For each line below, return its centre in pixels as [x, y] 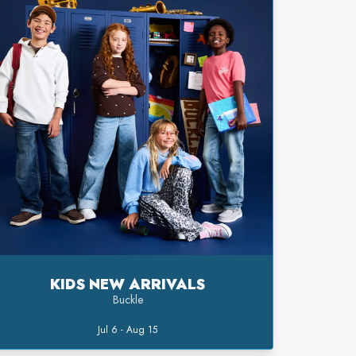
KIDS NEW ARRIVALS [128, 285]
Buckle [128, 300]
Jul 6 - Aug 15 [128, 330]
